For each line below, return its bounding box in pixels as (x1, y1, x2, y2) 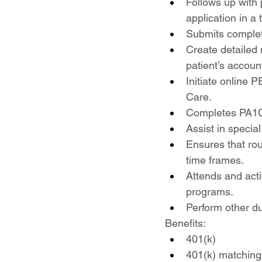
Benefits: (164, 217, 206, 229)
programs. (185, 185, 233, 198)
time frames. (185, 154, 244, 166)
